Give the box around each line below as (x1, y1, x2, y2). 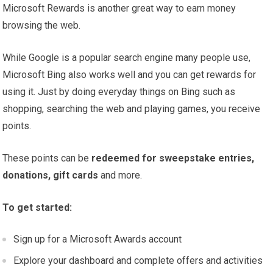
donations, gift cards (2, 169, 99, 182)
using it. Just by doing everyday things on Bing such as (2, 86, 236, 98)
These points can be (2, 152, 92, 165)
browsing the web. (2, 19, 81, 32)
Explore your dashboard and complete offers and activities (13, 255, 263, 267)
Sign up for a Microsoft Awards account (13, 233, 182, 246)
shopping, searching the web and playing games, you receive (2, 103, 261, 115)
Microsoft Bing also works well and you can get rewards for (2, 69, 257, 81)
